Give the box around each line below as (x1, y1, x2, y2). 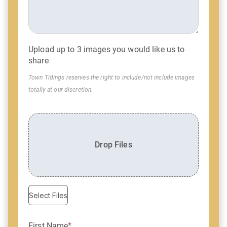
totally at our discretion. (28, 86, 93, 93)
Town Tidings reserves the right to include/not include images (28, 74, 195, 81)
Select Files (29, 191, 67, 200)
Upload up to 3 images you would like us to (28, 45, 185, 54)
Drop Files (95, 140, 132, 149)
